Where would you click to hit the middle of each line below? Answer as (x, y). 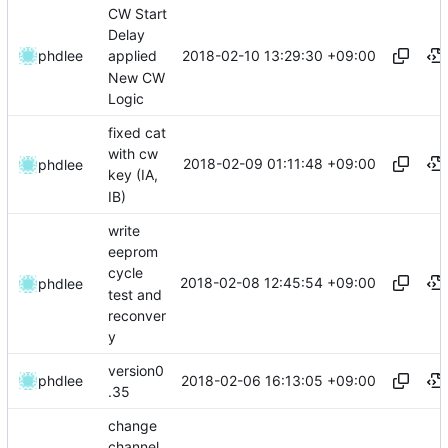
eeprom (133, 252)
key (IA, (133, 175)
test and (135, 294)
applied (132, 56)
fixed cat (137, 133)
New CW (136, 77)
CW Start (137, 14)
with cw (133, 154)
